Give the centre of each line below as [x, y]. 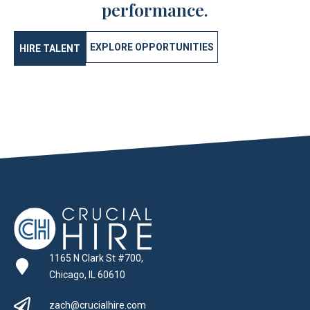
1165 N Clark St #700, [96, 258]
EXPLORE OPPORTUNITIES [152, 47]
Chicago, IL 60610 [87, 274]
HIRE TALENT [50, 48]
